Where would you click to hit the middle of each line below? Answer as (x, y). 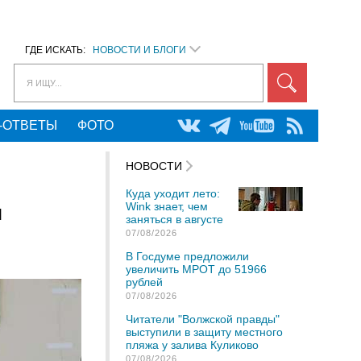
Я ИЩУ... (44, 83)
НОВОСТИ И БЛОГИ (139, 50)
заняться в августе (174, 219)
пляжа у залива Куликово (192, 345)
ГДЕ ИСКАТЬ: (59, 50)
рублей (144, 282)
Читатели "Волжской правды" (203, 319)
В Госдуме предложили (187, 256)
